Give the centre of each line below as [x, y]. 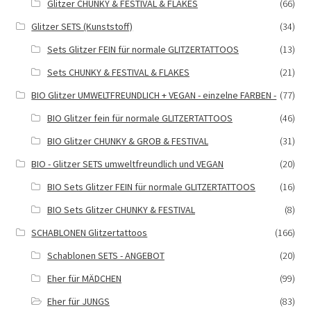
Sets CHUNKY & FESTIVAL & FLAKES [118, 72]
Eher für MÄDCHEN [84, 278]
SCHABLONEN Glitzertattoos [90, 232]
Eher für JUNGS [78, 301]
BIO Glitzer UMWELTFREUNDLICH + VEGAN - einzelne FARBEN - [154, 95]
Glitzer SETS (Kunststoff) [82, 26]
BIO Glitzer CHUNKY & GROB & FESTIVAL [127, 141]
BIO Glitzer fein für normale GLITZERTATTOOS [140, 118]
